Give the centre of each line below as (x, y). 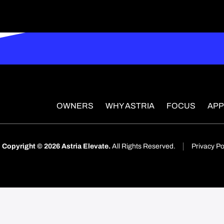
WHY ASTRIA (130, 106)
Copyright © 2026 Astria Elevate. (56, 146)
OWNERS (75, 106)
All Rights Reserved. (143, 146)
